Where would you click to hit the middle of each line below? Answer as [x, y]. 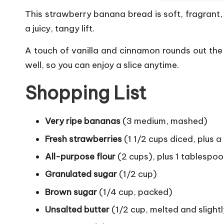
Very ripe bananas [83, 121]
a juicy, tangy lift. [60, 29]
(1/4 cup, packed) [135, 192]
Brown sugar [71, 192]
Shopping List [86, 93]
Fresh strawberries [83, 139]
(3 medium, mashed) [164, 121]
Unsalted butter [77, 210]
